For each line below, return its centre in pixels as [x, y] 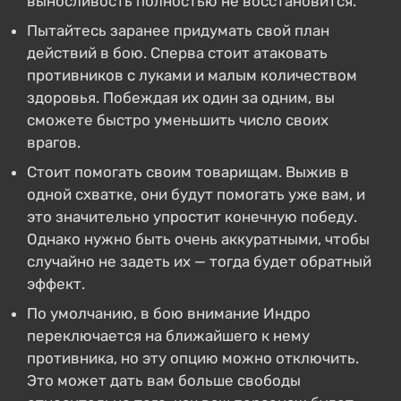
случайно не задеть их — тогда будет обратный [199, 261]
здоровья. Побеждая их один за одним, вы [181, 98]
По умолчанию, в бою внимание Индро [169, 313]
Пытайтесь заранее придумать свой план [178, 30]
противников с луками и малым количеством [192, 75]
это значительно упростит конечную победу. [192, 217]
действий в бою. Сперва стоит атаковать [177, 53]
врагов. [54, 142]
